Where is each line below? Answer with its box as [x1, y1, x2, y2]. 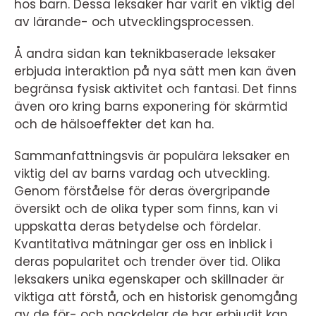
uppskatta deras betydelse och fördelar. [14, 218, 260, 236]
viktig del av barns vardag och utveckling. [14, 165, 269, 183]
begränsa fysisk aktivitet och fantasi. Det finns [14, 80, 297, 98]
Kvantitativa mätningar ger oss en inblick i [14, 236, 272, 253]
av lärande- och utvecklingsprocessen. [14, 13, 253, 31]
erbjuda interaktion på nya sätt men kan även [14, 63, 296, 80]
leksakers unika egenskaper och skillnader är [14, 271, 284, 288]
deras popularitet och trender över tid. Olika [14, 253, 281, 271]
